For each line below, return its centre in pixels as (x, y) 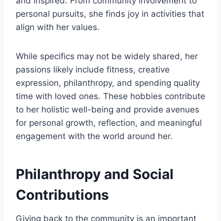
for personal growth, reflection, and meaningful (109, 123)
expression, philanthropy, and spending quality (108, 83)
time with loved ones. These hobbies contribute (110, 96)
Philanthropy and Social (95, 174)
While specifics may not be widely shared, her (107, 56)
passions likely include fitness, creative (93, 70)
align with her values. (58, 27)
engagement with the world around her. (94, 136)
